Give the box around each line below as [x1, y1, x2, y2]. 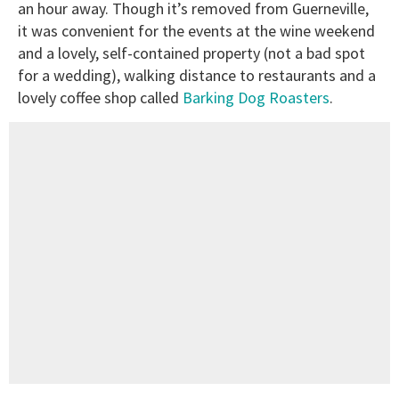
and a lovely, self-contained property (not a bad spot [18, 43, 365, 64]
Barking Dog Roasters [183, 87, 330, 109]
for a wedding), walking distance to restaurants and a [18, 65, 376, 86]
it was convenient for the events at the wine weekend [18, 20, 375, 42]
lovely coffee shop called [18, 87, 183, 109]
